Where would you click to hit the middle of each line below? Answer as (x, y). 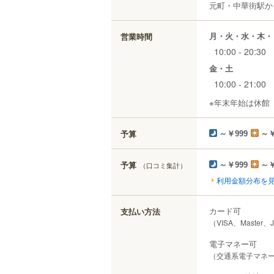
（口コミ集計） (163, 165)
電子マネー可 (233, 244)
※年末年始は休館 (239, 102)
